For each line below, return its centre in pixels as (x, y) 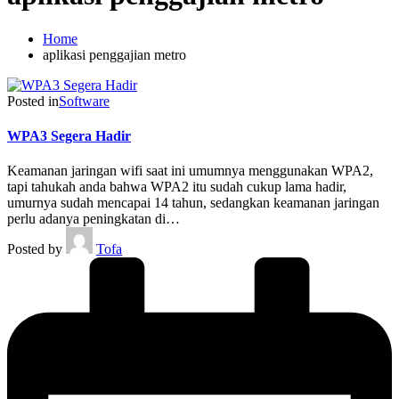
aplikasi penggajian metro (114, 54)
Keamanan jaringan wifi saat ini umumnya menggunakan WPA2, (190, 171)
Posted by (35, 249)
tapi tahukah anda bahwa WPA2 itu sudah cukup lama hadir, (177, 187)
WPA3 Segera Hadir (69, 136)
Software (84, 101)
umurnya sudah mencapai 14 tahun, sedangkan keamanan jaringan (193, 203)
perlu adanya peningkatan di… (94, 219)
